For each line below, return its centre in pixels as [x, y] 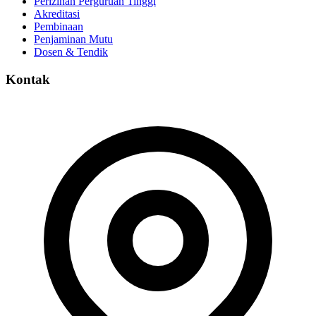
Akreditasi [57, 14]
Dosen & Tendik [71, 52]
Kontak [28, 79]
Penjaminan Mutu [73, 39]
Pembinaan [59, 27]
